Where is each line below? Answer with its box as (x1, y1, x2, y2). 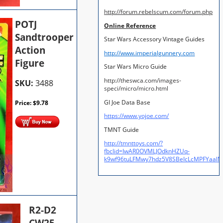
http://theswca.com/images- (104, 76, 182, 84)
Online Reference (104, 21, 156, 29)
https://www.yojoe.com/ (104, 112, 169, 120)
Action (15, 43, 46, 57)
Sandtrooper (15, 30, 74, 44)
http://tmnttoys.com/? (104, 139, 163, 147)
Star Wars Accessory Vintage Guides (104, 35, 205, 43)
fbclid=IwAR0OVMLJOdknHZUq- (104, 147, 190, 155)
